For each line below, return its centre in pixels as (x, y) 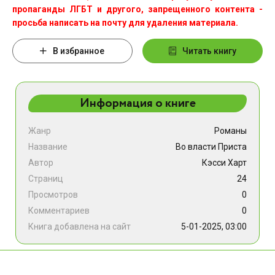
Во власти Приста (211, 147)
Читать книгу (210, 51)
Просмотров (53, 195)
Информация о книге (137, 103)
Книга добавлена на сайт (79, 227)
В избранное (79, 51)
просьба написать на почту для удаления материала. (125, 23)
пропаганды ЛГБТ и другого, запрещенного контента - (137, 9)
